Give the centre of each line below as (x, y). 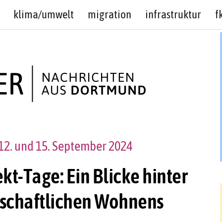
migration (109, 14)
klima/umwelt (43, 14)
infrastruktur (173, 14)
